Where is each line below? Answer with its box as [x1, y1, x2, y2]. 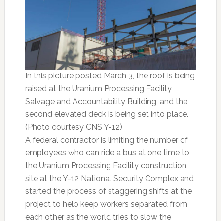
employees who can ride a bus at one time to [25, 147, 189, 157]
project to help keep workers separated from [25, 199, 187, 209]
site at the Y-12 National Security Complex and [25, 173, 194, 183]
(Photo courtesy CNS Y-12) [25, 122, 122, 132]
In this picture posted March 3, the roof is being [25, 71, 195, 80]
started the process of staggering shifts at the [25, 186, 192, 196]
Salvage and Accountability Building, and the [25, 96, 187, 106]
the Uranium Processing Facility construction [25, 160, 186, 170]
